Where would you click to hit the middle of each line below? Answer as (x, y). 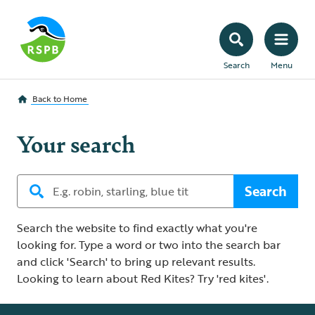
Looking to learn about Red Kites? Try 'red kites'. (143, 278)
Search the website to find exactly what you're (137, 228)
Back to (48, 98)
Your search (76, 143)
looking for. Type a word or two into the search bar (149, 245)
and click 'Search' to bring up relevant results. (136, 262)
